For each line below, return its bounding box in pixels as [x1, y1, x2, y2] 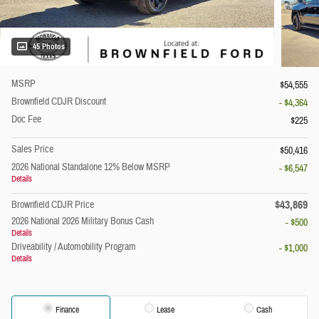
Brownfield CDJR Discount [11, 95, 106, 109]
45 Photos [33, 42, 65, 52]
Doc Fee [11, 113, 41, 127]
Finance [55, 304, 79, 316]
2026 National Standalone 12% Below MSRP [11, 161, 170, 174]
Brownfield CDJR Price [11, 199, 94, 212]
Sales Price [11, 143, 53, 157]
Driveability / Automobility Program [11, 241, 136, 254]
